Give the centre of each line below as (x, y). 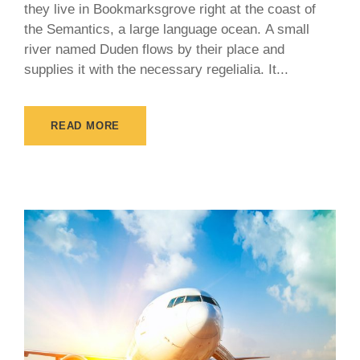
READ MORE (86, 126)
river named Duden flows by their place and (154, 50)
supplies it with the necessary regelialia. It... (156, 70)
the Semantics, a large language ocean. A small (167, 30)
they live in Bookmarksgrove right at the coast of (170, 10)
